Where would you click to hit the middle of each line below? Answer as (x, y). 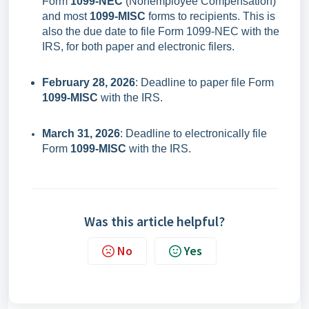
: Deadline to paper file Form (205, 82)
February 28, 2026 (89, 82)
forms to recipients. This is (210, 16)
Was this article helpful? (154, 221)
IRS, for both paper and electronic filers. (138, 47)
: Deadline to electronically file (193, 133)
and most (66, 16)
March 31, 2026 (81, 133)
